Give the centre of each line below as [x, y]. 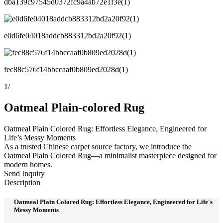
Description [22, 182]
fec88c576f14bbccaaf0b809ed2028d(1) [66, 69]
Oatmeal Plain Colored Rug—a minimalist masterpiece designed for [110, 155]
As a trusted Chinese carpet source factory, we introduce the [98, 146]
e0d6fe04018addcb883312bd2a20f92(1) [67, 36]
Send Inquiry [24, 173]
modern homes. [28, 164]
